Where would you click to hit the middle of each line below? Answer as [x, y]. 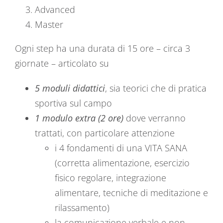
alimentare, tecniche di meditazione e [131, 193]
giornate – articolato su [62, 63]
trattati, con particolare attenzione [105, 133]
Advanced [55, 9]
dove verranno [156, 118]
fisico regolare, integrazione [111, 178]
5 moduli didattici [70, 88]
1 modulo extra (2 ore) [80, 118]
